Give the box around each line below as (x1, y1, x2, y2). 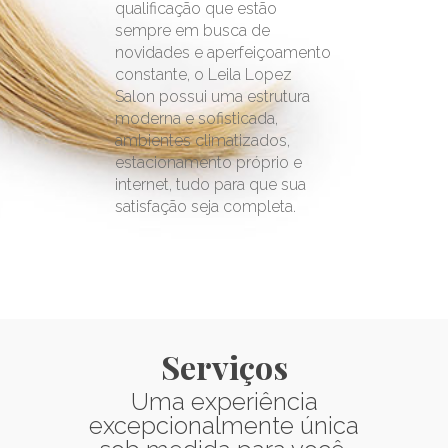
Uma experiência (130, 387, 318, 417)
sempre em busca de (115, 21, 271, 41)
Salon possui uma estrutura (115, 87, 311, 107)
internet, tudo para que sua (115, 175, 307, 195)
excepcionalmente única (89, 411, 359, 441)
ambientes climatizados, (115, 131, 291, 151)
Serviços (160, 345, 288, 389)
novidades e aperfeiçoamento (115, 43, 332, 63)
